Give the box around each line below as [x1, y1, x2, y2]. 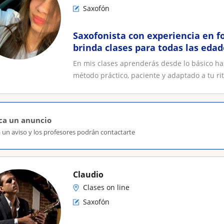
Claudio [73, 169, 103, 180]
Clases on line [83, 182, 129, 192]
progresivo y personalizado [73, 53, 194, 65]
